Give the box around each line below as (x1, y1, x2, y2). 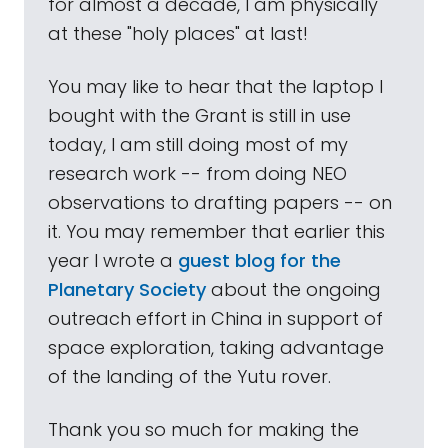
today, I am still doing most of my (48, 132, 348, 157)
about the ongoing (206, 277, 381, 302)
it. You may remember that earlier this (48, 219, 385, 244)
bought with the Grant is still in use (48, 103, 351, 128)
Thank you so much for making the (48, 417, 359, 442)
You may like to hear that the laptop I (48, 74, 383, 99)
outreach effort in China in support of (48, 306, 383, 331)
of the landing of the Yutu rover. (48, 364, 331, 389)
